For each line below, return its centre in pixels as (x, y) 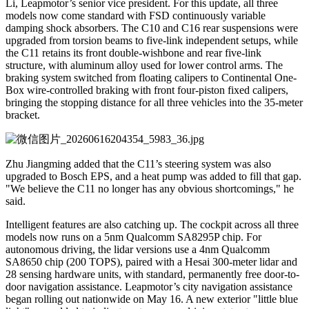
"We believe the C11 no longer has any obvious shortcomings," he (150, 188)
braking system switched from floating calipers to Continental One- (151, 77)
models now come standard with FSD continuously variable (136, 15)
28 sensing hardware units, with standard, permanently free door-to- (152, 274)
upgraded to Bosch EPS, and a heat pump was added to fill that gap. (153, 176)
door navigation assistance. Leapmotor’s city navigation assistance (149, 286)
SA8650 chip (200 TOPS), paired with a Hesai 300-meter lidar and (151, 261)
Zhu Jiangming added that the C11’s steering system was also (138, 163)
